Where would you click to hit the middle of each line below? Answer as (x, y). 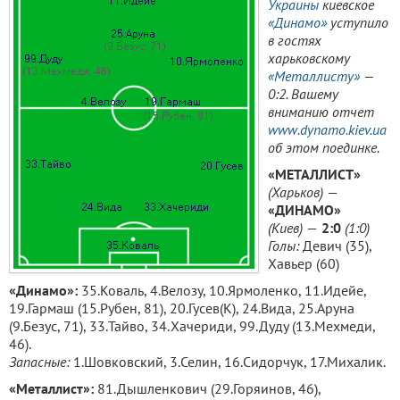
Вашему (315, 94)
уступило (358, 22)
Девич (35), (335, 246)
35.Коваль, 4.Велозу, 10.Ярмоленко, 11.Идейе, (222, 290)
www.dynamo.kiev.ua (327, 129)
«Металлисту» (314, 76)
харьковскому (309, 58)
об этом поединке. (324, 147)
